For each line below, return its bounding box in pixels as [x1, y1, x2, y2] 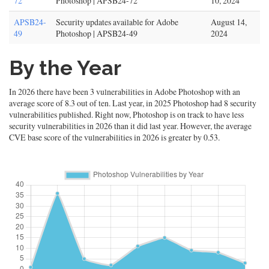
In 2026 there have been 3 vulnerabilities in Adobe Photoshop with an [9, 86, 240, 97]
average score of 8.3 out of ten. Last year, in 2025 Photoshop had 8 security [9, 97, 256, 109]
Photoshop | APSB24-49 [56, 28, 138, 39]
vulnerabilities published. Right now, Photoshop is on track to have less [9, 109, 244, 120]
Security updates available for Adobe [56, 16, 178, 28]
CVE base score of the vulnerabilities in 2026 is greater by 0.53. [9, 131, 220, 143]
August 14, [211, 16, 247, 28]
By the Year [9, 56, 121, 80]
